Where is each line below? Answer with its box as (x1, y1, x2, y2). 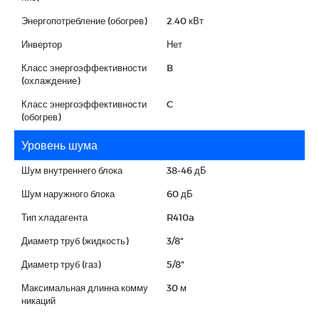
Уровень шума (21, 137, 98, 152)
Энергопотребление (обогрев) (21, 14, 147, 26)
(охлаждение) (21, 74, 80, 86)
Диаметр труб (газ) (21, 258, 100, 270)
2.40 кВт (167, 14, 204, 26)
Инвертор (21, 38, 62, 50)
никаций (21, 294, 56, 306)
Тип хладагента (21, 211, 88, 223)
